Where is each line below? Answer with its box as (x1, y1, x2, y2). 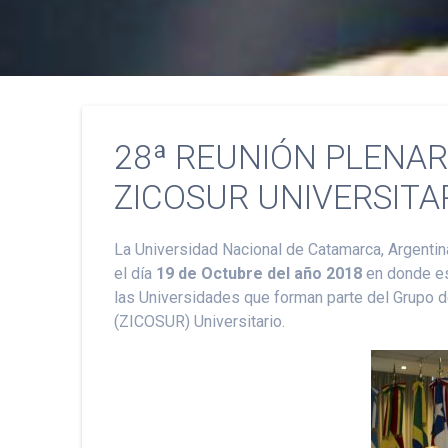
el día (114, 263, 157, 283)
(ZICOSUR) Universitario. (114, 311, 286, 331)
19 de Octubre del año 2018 (156, 263, 363, 283)
